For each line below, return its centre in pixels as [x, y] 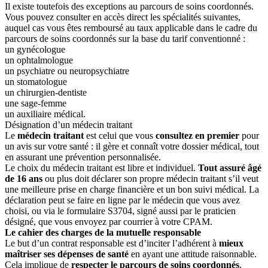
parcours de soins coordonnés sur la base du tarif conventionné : [125, 38]
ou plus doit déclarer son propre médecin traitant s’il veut [150, 178]
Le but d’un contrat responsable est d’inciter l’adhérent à [112, 243]
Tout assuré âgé [230, 167]
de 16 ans [24, 178]
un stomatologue [36, 81]
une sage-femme [36, 103]
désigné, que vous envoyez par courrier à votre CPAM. [109, 221]
